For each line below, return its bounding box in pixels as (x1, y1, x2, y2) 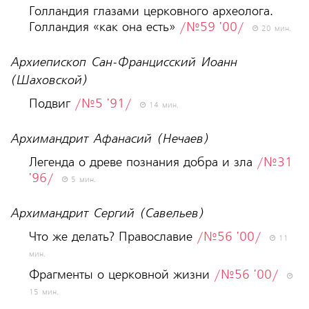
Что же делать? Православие (28, 230, 197, 245)
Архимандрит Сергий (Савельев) (10, 206, 203, 221)
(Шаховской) (10, 73, 87, 88)
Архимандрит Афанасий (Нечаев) (10, 132, 208, 147)
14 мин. (145, 101, 179, 111)
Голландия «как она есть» (28, 20, 179, 35)
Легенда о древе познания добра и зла (28, 155, 257, 170)
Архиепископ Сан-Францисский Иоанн (10, 55, 237, 70)
